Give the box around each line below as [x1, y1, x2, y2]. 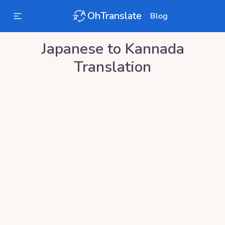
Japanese [41, 39, 103, 59]
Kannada [125, 39, 184, 59]
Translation [74, 57, 151, 77]
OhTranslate [87, 9, 142, 23]
